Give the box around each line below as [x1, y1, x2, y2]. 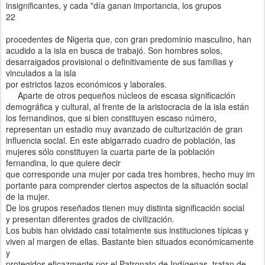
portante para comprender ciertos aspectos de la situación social [6, 179, 248, 191]
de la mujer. [6, 190, 50, 202]
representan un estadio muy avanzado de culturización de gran [6, 122, 243, 135]
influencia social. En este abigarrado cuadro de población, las [6, 134, 235, 146]
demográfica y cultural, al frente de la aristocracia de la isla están [6, 100, 249, 112]
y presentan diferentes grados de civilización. [6, 212, 174, 225]
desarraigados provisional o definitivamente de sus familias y [6, 55, 233, 67]
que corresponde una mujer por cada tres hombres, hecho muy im [6, 167, 255, 180]
